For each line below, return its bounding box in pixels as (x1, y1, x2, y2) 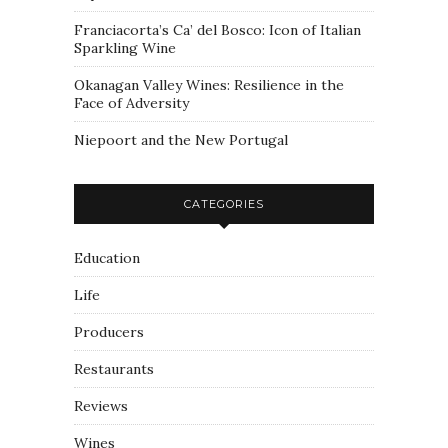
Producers (74, 323, 144, 342)
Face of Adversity (74, 94, 189, 113)
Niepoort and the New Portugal (74, 131, 288, 150)
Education (74, 249, 140, 268)
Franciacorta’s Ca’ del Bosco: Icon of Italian (74, 21, 361, 40)
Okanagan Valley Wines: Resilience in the (74, 76, 344, 95)
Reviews (74, 397, 128, 416)
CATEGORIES (184, 197, 264, 212)
